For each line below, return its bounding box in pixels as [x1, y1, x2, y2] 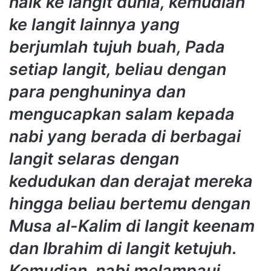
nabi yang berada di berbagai [9, 126, 241, 147]
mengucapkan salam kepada [9, 104, 235, 125]
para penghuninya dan [9, 82, 186, 102]
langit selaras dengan [9, 149, 179, 169]
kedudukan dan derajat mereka [9, 171, 253, 192]
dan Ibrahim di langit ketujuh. [9, 238, 237, 259]
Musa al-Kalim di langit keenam [9, 216, 255, 237]
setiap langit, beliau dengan [9, 59, 226, 80]
